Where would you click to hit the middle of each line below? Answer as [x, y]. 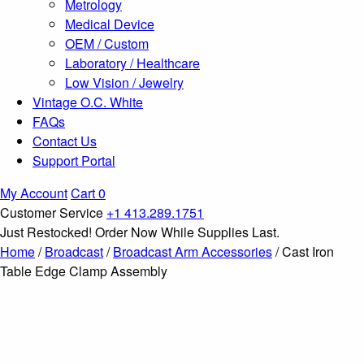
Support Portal [74, 160]
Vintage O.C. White [88, 102]
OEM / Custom [107, 43]
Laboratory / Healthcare [132, 63]
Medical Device [110, 24]
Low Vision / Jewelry [124, 82]
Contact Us [65, 141]
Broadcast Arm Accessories [193, 251]
